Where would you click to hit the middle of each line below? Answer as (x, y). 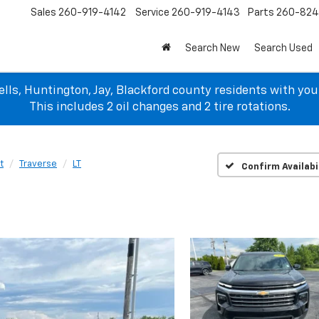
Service (152, 13)
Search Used (283, 49)
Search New (213, 49)
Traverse (38, 164)
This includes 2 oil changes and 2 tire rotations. (159, 107)
